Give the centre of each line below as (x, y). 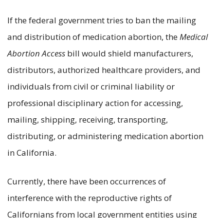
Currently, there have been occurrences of (87, 181)
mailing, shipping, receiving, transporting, (88, 119)
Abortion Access (36, 53)
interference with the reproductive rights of (90, 198)
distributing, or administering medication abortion (105, 136)
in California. (32, 152)
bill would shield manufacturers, (129, 53)
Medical (194, 36)
